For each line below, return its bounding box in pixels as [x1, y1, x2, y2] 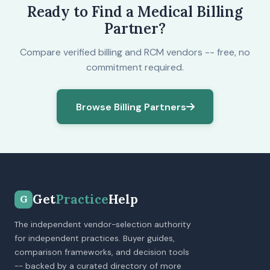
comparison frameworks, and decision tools [14, 246, 189, 257]
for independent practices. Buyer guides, [14, 233, 175, 243]
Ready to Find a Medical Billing [27, 2, 243, 21]
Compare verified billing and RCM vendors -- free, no [20, 46, 250, 58]
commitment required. [86, 61, 184, 74]
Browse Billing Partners [75, 100, 186, 113]
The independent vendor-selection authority [14, 219, 191, 230]
